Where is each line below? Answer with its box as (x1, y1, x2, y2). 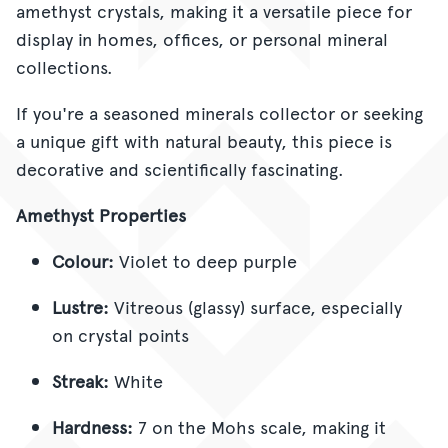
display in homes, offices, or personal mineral (16, 25, 388, 51)
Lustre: (52, 293, 109, 319)
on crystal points (52, 321, 189, 347)
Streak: (52, 367, 109, 393)
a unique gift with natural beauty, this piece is (16, 127, 392, 153)
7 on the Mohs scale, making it (133, 413, 386, 439)
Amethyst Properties (16, 201, 186, 227)
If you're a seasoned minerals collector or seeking (16, 99, 423, 125)
